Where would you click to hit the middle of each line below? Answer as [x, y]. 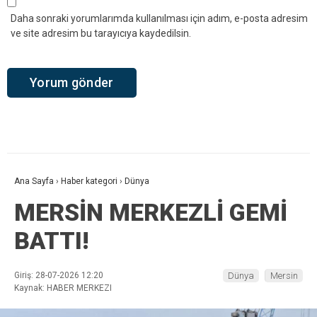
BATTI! [51, 241]
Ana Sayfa [34, 181]
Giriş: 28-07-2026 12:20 [59, 276]
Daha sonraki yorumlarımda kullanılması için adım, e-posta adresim [159, 18]
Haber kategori [89, 181]
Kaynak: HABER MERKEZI [63, 288]
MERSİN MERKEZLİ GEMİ [151, 213]
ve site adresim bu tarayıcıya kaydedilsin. [101, 33]
